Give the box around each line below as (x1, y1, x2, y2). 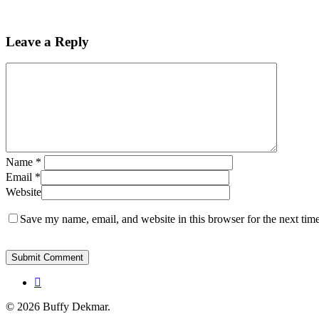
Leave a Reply (6, 33, 89, 49)
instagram (33, 276, 77, 288)
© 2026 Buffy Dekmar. (6, 300, 110, 313)
